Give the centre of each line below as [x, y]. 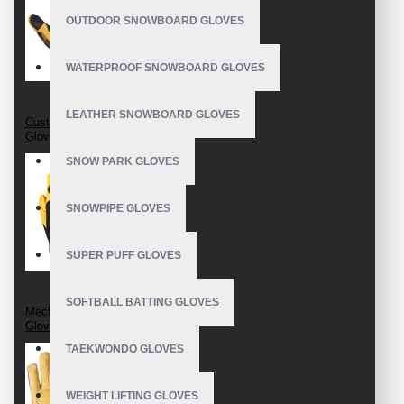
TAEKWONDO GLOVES [125, 349]
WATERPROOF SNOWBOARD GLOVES [165, 68]
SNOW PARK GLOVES [123, 161]
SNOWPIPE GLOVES [118, 208]
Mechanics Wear [69, 311]
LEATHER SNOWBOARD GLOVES [153, 115]
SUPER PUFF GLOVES [124, 255]
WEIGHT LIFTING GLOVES [132, 396]
